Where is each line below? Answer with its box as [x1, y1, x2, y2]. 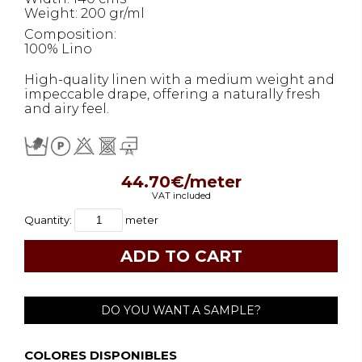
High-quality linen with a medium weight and [24, 72, 335, 88]
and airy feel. [24, 101, 109, 117]
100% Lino [24, 41, 92, 57]
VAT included [151, 190, 211, 202]
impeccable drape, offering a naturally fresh [24, 86, 321, 103]
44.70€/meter [120, 172, 242, 192]
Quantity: [24, 213, 74, 227]
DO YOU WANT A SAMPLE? [101, 303, 261, 318]
